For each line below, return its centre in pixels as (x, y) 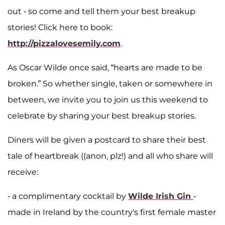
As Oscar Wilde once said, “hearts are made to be (105, 67)
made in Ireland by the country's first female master (112, 212)
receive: (23, 172)
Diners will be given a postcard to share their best (107, 140)
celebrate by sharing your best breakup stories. (102, 116)
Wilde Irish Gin (161, 196)
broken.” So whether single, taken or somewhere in (110, 83)
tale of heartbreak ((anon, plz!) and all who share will (110, 156)
